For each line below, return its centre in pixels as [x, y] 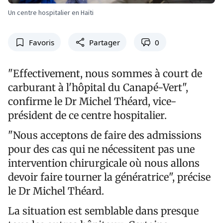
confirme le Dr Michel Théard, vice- [92, 101]
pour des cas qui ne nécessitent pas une [101, 149]
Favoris [41, 42]
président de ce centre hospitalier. [87, 115]
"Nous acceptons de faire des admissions [105, 135]
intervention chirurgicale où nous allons [104, 163]
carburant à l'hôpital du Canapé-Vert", [98, 87]
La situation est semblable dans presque [103, 211]
